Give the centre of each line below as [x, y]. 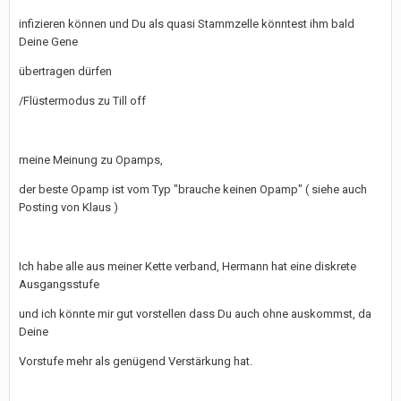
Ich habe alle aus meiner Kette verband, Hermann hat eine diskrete [188, 266]
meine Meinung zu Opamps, [91, 160]
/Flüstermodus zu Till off [82, 101]
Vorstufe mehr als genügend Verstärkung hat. [136, 361]
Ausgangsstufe [59, 284]
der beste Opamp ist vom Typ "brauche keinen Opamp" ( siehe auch [193, 189]
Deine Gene [48, 42]
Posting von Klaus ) [68, 207]
